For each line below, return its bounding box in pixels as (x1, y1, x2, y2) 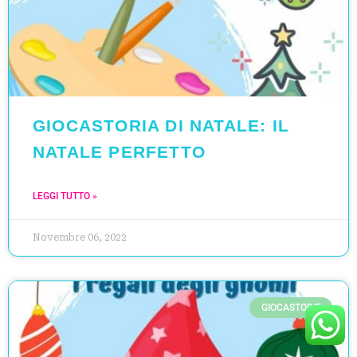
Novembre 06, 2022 (33, 231, 127, 243)
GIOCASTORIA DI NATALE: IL (33, 116, 290, 135)
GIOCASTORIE (261, 301, 321, 313)
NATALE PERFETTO (33, 142, 206, 161)
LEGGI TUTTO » (33, 190, 97, 202)
